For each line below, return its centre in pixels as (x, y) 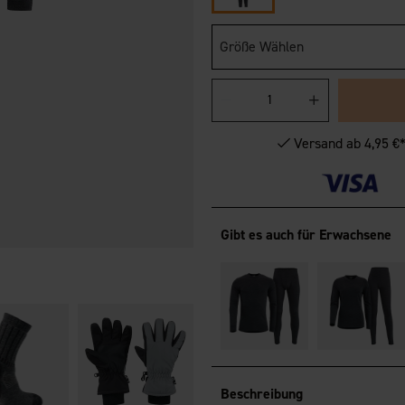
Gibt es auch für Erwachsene (306, 235)
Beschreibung (261, 394)
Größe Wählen (261, 47)
